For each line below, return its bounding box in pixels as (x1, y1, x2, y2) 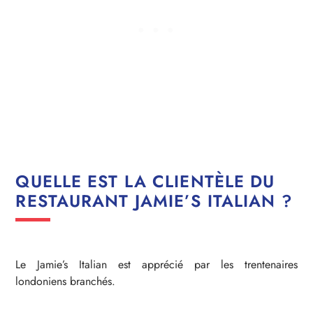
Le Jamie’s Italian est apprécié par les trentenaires (15, 256, 298, 272)
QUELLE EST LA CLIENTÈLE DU (15, 168, 275, 194)
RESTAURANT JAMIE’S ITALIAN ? (15, 188, 293, 213)
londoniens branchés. (15, 272, 116, 289)
